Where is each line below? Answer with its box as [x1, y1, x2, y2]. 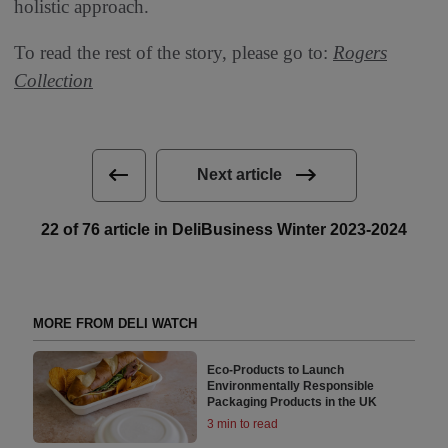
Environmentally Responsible [207, 378, 375, 393]
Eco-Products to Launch [207, 362, 345, 377]
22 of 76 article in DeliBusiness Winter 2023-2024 [41, 220, 407, 238]
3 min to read [207, 416, 279, 431]
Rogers [333, 41, 387, 63]
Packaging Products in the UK [207, 394, 378, 409]
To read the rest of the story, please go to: [14, 41, 333, 63]
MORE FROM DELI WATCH [32, 315, 197, 331]
